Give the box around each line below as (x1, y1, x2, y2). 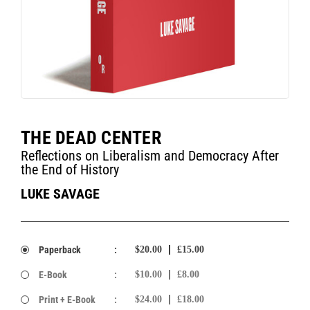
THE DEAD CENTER (21, 127, 161, 148)
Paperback (38, 244, 81, 255)
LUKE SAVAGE (21, 185, 100, 202)
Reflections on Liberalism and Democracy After (21, 147, 279, 164)
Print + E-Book (38, 293, 95, 305)
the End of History (21, 161, 119, 178)
